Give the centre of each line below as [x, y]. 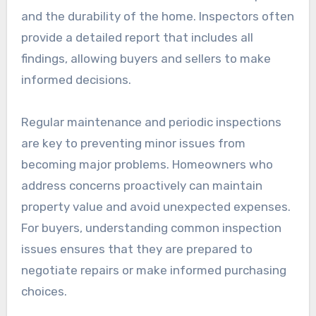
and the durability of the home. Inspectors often [157, 16]
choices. [44, 291]
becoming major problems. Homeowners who [147, 164]
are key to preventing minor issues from [133, 143]
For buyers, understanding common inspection [151, 227]
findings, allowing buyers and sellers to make [146, 58]
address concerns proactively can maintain [141, 185]
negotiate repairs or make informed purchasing [153, 270]
